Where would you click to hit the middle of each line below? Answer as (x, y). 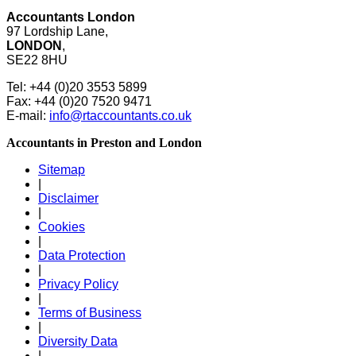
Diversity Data (78, 341)
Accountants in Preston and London (104, 142)
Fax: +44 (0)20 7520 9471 (79, 101)
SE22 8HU (37, 60)
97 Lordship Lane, (57, 31)
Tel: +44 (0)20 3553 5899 (77, 87)
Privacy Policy (78, 284)
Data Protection (82, 255)
